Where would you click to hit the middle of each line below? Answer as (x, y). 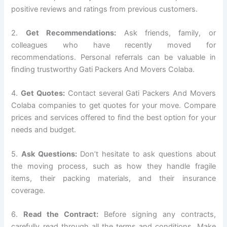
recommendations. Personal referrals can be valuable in (113, 58)
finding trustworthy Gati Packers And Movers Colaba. (103, 70)
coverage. (28, 190)
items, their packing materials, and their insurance (113, 178)
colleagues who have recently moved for (113, 45)
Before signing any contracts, (157, 215)
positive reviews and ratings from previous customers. (105, 9)
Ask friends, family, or (166, 33)
